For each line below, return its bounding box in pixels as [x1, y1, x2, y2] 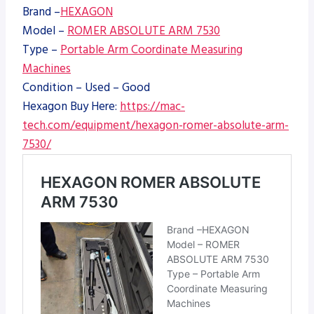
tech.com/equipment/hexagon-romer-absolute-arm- [22, 116, 289, 134]
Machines [22, 60, 71, 77]
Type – [22, 41, 60, 58]
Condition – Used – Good [22, 78, 150, 96]
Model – [22, 22, 67, 39]
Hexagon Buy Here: [22, 97, 120, 115]
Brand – [22, 3, 60, 20]
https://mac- [120, 97, 185, 115]
